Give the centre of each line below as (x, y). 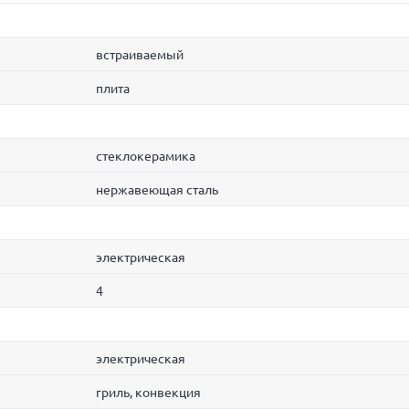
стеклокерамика (146, 157)
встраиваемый (140, 55)
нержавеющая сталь (157, 190)
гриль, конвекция (148, 393)
